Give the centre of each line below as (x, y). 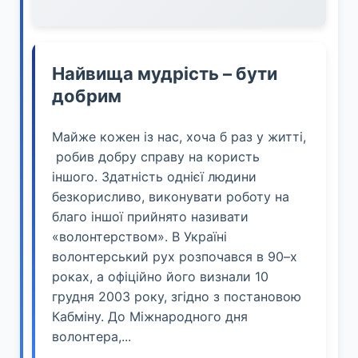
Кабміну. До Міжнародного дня (150, 317)
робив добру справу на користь (156, 157)
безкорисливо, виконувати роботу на (171, 197)
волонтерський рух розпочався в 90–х (175, 257)
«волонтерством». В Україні (139, 237)
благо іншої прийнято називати (150, 217)
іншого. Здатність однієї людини (154, 177)
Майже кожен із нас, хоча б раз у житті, (179, 137)
